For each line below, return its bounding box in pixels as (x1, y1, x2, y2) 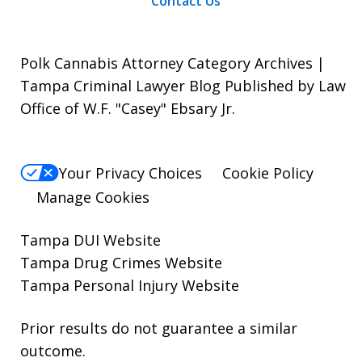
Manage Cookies (36, 187, 149, 208)
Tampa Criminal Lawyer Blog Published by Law (20, 75, 346, 95)
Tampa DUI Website (20, 230, 161, 250)
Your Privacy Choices (59, 162, 202, 183)
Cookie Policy (222, 162, 314, 183)
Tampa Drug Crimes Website (20, 253, 222, 273)
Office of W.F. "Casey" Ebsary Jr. (20, 98, 235, 118)
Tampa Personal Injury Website (20, 276, 239, 296)
